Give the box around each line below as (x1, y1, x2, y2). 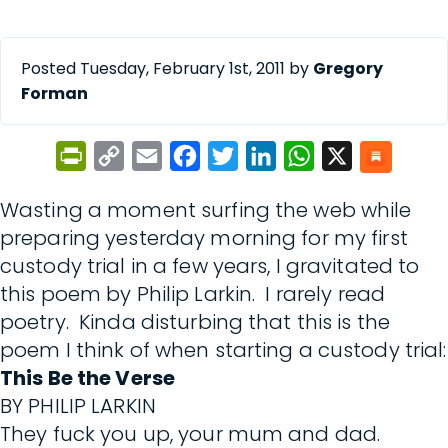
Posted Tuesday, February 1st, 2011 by (21, 57, 313, 80)
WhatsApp (314, 146, 393, 166)
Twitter (238, 146, 297, 166)
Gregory (313, 57, 383, 80)
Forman (21, 82, 88, 105)
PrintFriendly (86, 146, 188, 166)
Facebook (200, 146, 273, 166)
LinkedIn (276, 146, 343, 166)
